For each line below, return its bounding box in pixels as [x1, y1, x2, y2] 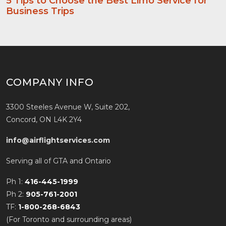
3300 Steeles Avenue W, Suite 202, [6, 102, 130, 111]
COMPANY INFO [6, 76, 94, 88]
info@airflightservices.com [6, 136, 110, 145]
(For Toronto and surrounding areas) [6, 215, 132, 224]
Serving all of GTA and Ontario [6, 156, 111, 165]
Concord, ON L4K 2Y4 [6, 115, 82, 124]
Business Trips [6, 6, 74, 17]
